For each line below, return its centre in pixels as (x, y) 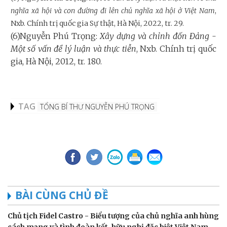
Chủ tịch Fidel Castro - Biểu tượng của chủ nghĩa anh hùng (113, 216)
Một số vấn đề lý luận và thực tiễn (73, 48)
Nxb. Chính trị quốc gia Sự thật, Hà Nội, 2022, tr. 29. (97, 23)
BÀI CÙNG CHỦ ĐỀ (62, 195)
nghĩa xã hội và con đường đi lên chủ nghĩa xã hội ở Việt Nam (113, 10)
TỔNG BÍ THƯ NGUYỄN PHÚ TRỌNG (97, 106)
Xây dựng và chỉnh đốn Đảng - (158, 36)
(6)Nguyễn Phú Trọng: (55, 36)
